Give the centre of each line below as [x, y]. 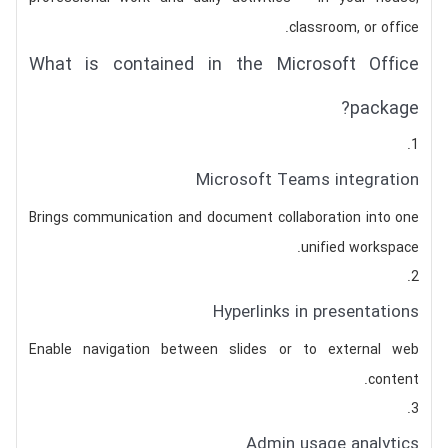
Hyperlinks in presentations [316, 312]
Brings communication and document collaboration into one [224, 218]
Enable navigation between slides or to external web [224, 350]
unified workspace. [360, 248]
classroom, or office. [354, 28]
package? [385, 109]
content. [394, 380]
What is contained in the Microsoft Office [224, 65]
